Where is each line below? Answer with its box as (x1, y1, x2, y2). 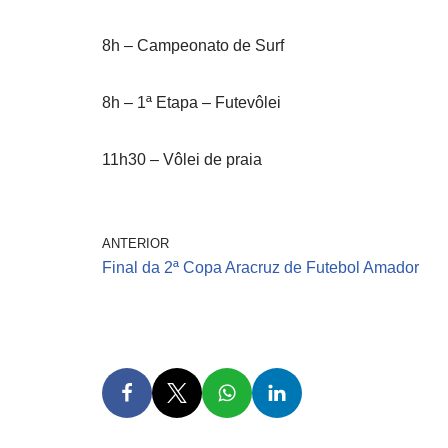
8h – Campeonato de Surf (102, 37, 284, 55)
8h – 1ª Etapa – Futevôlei (102, 94, 281, 112)
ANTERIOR (102, 236, 169, 252)
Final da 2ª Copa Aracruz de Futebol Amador (102, 259, 419, 277)
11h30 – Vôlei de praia (102, 151, 262, 169)
